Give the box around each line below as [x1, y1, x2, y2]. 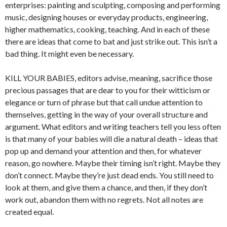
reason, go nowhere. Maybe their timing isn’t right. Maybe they [5, 158, 220, 168]
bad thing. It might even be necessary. [5, 49, 134, 58]
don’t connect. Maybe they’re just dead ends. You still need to [5, 170, 214, 180]
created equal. [5, 207, 54, 216]
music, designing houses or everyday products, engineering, [5, 12, 208, 22]
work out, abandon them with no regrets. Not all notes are [5, 195, 203, 204]
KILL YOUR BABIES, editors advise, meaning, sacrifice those [5, 73, 212, 83]
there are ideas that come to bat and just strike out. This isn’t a [5, 36, 217, 46]
